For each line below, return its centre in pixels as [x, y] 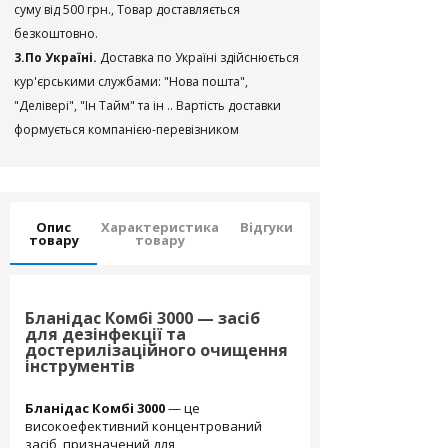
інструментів [80, 366]
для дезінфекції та [105, 334]
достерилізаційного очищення [156, 350]
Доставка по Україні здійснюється [199, 57]
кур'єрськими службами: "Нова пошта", [131, 81]
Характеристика [160, 227]
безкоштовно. [56, 33]
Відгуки [266, 227]
